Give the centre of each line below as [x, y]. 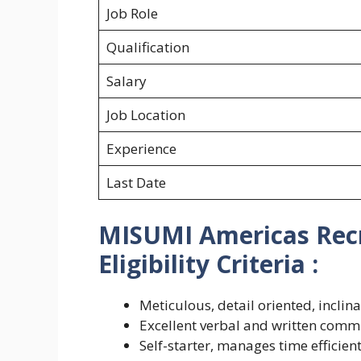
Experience [141, 149]
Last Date [136, 183]
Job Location [145, 115]
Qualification [147, 48]
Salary [126, 81]
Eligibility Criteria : [208, 263]
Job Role [132, 14]
